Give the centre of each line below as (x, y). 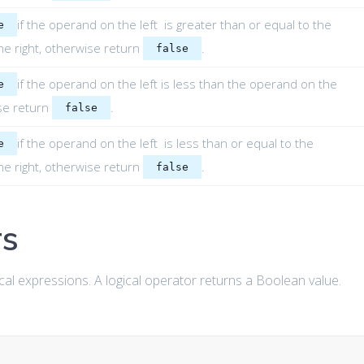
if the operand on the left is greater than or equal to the (174, 25)
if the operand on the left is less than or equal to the (165, 143)
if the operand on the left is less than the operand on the (177, 84)
